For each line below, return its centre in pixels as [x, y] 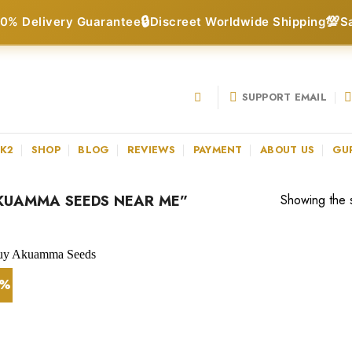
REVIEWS [151, 149]
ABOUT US [288, 149]
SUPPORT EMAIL [284, 97]
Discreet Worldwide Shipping [237, 22]
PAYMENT [218, 149]
